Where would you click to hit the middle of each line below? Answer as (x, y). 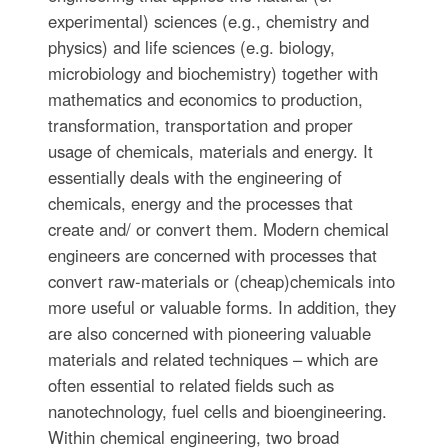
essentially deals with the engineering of (194, 177)
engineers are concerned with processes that (212, 255)
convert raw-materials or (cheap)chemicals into (221, 281)
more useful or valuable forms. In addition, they (221, 307)
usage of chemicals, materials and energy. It (210, 151)
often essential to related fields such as (190, 385)
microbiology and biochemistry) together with (212, 73)
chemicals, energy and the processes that (200, 203)
